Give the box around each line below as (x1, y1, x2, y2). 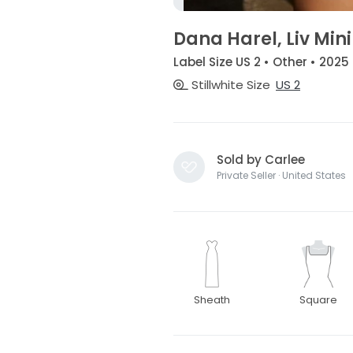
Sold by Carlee (216, 151, 305, 169)
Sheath (194, 293, 231, 307)
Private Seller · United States (216, 169, 346, 183)
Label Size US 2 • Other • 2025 (173, 53, 349, 70)
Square (299, 293, 338, 307)
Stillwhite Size (188, 76, 270, 94)
